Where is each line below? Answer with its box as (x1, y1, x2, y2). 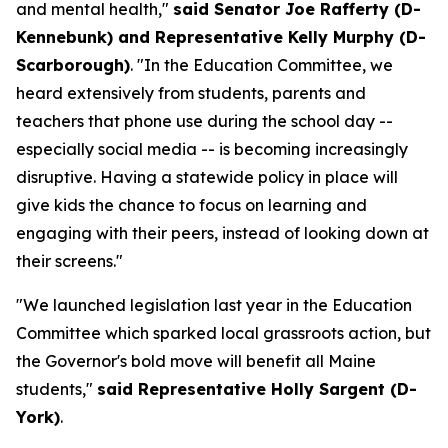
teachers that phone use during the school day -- (16, 111, 393, 131)
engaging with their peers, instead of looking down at (16, 223, 429, 243)
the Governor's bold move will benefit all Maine (16, 351, 376, 371)
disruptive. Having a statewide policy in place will (16, 167, 398, 187)
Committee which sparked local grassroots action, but (16, 323, 431, 343)
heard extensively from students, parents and (16, 83, 366, 103)
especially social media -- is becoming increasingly (16, 139, 408, 159)
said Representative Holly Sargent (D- (97, 379, 417, 399)
